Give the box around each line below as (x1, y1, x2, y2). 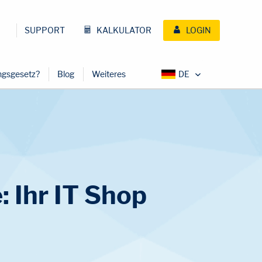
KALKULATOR (95, 25, 151, 35)
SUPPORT (25, 25, 65, 35)
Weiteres (92, 69, 126, 80)
